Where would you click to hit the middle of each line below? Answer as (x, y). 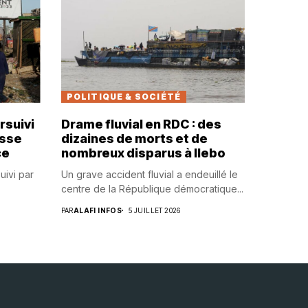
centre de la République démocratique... (152, 188)
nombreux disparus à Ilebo (143, 153)
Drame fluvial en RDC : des (141, 124)
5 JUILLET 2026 (155, 210)
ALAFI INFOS (98, 210)
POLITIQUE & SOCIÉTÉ (124, 96)
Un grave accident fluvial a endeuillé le (149, 174)
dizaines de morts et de (134, 138)
